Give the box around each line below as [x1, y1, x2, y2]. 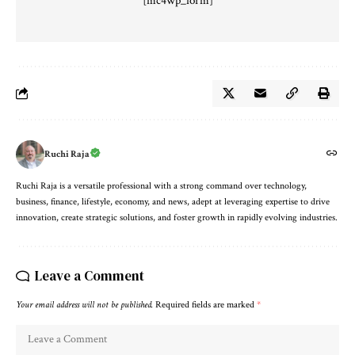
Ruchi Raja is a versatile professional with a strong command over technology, [16, 179, 307, 192]
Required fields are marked [155, 298, 257, 311]
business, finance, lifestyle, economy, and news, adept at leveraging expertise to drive [16, 195, 330, 208]
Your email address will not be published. [16, 298, 153, 311]
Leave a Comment [35, 265, 144, 285]
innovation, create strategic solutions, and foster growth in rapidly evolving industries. [16, 211, 338, 223]
